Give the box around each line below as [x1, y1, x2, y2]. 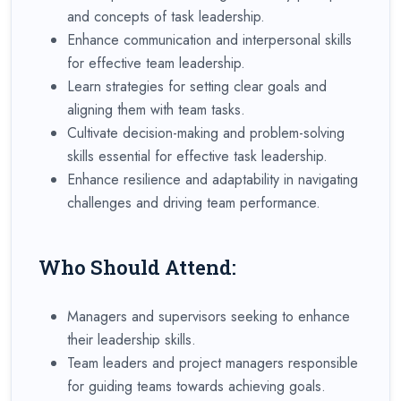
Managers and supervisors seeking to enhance [67, 305, 350, 327]
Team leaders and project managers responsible [67, 352, 358, 373]
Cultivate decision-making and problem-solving [67, 122, 345, 143]
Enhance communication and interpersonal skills [67, 29, 352, 50]
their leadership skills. [67, 328, 196, 350]
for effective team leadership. [67, 52, 245, 73]
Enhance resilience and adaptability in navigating [67, 168, 358, 190]
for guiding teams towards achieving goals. [67, 375, 326, 397]
